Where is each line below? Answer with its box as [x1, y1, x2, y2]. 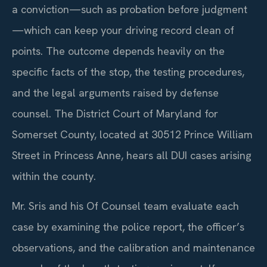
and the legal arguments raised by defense [12, 86, 219, 100]
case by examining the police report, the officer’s [12, 219, 244, 234]
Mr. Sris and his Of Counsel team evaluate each [12, 198, 239, 213]
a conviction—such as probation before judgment [12, 2, 247, 17]
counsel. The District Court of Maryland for [12, 107, 218, 121]
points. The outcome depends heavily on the [12, 44, 225, 58]
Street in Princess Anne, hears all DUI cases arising [12, 148, 252, 163]
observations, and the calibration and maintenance [12, 240, 255, 254]
